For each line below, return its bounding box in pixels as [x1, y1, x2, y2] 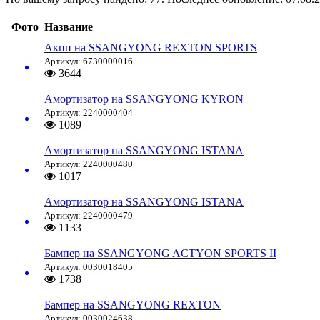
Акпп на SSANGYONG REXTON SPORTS [44, 41, 257, 54]
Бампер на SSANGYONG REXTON [44, 299, 221, 311]
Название [44, 21, 93, 34]
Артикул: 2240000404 [44, 107, 133, 119]
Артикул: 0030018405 [44, 261, 133, 273]
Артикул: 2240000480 [44, 159, 133, 170]
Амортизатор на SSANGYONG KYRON [44, 93, 244, 106]
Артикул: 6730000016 [44, 56, 133, 67]
